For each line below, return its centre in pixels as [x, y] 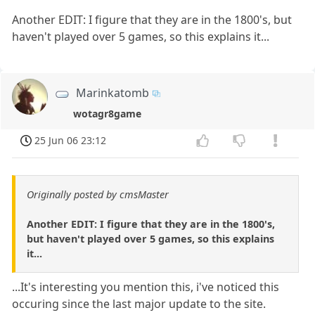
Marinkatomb [113, 92]
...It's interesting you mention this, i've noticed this [146, 287]
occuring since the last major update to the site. [139, 303]
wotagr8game [108, 113]
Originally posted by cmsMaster [98, 194]
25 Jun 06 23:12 [71, 140]
